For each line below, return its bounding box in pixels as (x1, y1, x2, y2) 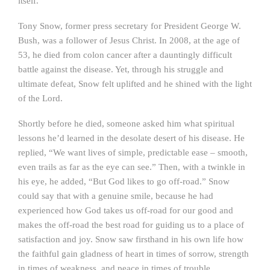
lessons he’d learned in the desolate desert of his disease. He (18, 133, 245, 143)
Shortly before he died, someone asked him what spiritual (18, 119, 234, 128)
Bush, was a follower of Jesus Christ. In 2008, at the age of (18, 36, 240, 45)
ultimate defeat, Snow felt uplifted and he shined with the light (18, 79, 252, 89)
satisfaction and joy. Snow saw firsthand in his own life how (18, 234, 243, 244)
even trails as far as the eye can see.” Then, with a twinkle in (18, 162, 245, 172)
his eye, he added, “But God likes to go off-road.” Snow (18, 177, 230, 186)
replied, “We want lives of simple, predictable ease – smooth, (18, 148, 248, 157)
